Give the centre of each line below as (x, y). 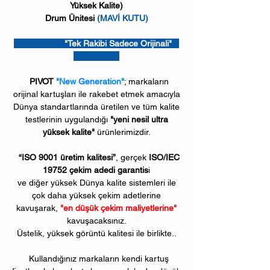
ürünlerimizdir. (122, 132)
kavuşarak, (38, 208)
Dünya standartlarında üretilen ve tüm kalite (96, 107)
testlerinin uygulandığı (67, 119)
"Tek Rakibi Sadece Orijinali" (96, 43)
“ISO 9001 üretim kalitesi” (67, 157)
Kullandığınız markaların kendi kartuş (96, 259)
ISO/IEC (163, 157)
